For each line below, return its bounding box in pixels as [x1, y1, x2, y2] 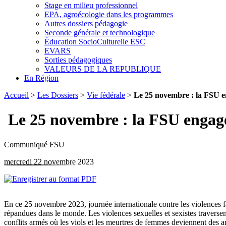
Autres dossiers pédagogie [44, 19, 128, 28]
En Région [24, 73, 59, 82]
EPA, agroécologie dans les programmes [44, 10, 173, 19]
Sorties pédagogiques [44, 55, 112, 64]
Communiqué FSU [4, 140, 65, 149]
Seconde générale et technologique [44, 28, 155, 37]
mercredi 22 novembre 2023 [4, 157, 94, 166]
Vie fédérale [87, 90, 125, 99]
